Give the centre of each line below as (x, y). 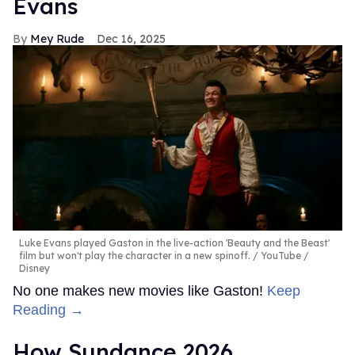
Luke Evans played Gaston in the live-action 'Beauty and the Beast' (174, 242)
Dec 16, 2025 (131, 39)
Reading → (48, 309)
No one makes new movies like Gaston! (140, 290)
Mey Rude (57, 39)
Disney (34, 268)
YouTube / (284, 255)
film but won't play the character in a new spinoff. (135, 255)
